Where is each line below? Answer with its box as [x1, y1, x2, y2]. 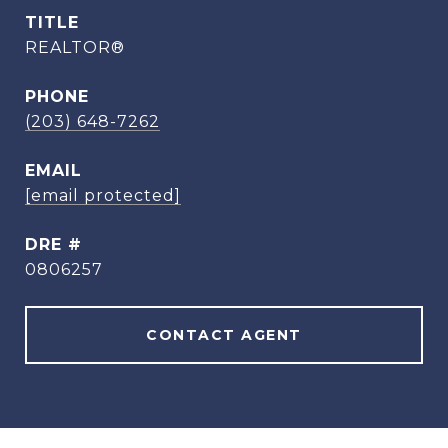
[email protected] [25, 186, 181, 205]
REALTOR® [25, 38, 125, 57]
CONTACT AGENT [146, 326, 302, 344]
